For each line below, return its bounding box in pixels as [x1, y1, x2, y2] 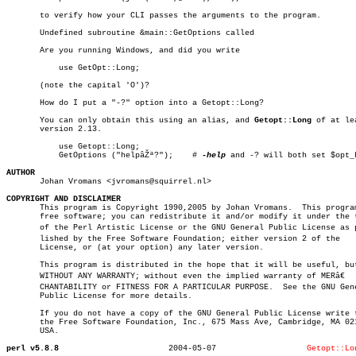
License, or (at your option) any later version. [6, 243, 264, 252]
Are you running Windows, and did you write [6, 46, 240, 55]
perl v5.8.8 [6, 344, 59, 353]
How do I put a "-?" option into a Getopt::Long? [6, 99, 264, 107]
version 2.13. [6, 125, 102, 133]
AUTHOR [6, 168, 35, 177]
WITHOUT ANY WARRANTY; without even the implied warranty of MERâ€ [6, 272, 345, 281]
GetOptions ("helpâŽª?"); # [44, 151, 202, 160]
